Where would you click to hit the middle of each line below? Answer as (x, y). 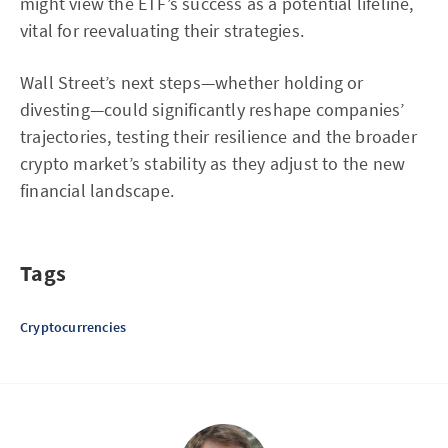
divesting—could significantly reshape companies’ (212, 109)
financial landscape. (97, 190)
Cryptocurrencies (73, 327)
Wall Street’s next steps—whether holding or (192, 82)
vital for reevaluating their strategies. (162, 30)
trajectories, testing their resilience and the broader (218, 136)
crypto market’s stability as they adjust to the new (213, 163)
